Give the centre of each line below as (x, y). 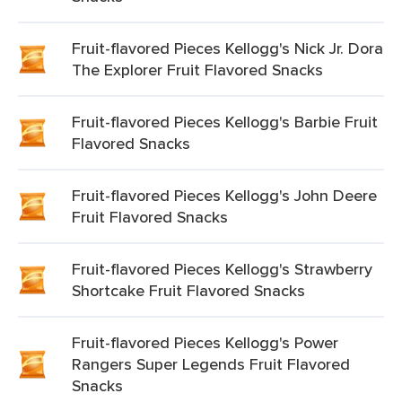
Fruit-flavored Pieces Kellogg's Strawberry (222, 269)
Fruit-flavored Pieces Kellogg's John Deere (224, 195)
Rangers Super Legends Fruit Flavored (211, 364)
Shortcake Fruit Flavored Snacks (188, 290)
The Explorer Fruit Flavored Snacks (197, 70)
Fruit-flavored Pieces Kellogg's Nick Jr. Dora (227, 48)
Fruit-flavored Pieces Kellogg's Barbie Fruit (225, 122)
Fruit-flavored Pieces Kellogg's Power (205, 342)
